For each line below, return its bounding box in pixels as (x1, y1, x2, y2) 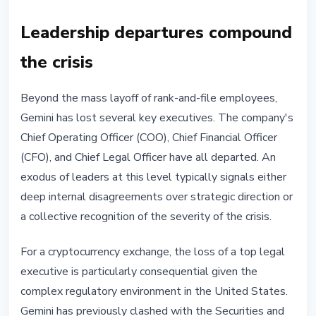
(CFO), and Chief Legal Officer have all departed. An (20, 150, 276, 166)
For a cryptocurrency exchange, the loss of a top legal (20, 244, 285, 260)
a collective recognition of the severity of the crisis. (20, 209, 272, 225)
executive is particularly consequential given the (20, 264, 257, 280)
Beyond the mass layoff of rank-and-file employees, (20, 90, 277, 107)
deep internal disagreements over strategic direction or (20, 189, 293, 205)
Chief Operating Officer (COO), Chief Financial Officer (20, 130, 277, 146)
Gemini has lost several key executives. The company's (20, 110, 293, 126)
